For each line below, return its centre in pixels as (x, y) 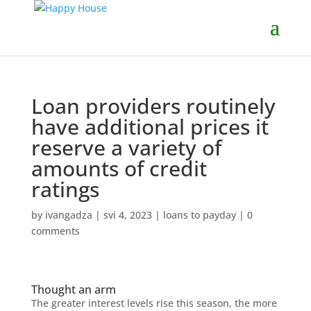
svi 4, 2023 (127, 215)
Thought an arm (73, 289)
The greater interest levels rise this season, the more (154, 303)
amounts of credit (119, 168)
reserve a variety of (126, 148)
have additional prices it (150, 127)
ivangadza (68, 215)
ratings (65, 189)
